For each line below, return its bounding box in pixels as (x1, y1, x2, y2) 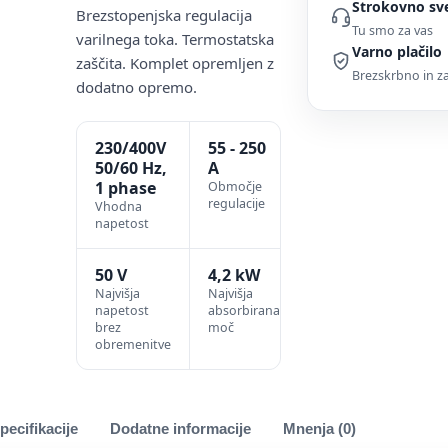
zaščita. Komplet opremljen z (75, 53, 274, 73)
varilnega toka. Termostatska (75, 29, 274, 49)
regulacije (207, 195, 265, 212)
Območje (207, 178, 262, 195)
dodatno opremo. (75, 77, 197, 97)
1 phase (94, 177, 156, 199)
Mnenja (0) (283, 421, 356, 437)
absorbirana (207, 302, 280, 319)
